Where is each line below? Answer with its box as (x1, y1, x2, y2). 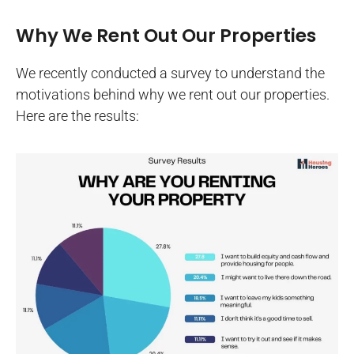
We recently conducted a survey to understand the (16, 64, 325, 81)
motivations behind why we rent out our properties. (16, 85, 330, 103)
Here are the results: (16, 107, 139, 124)
